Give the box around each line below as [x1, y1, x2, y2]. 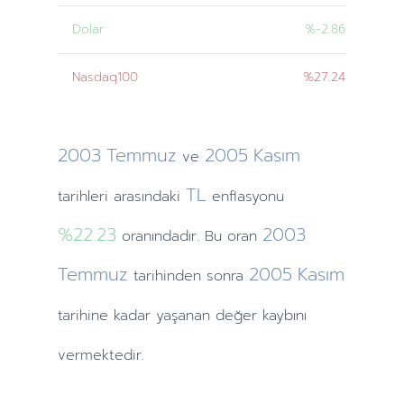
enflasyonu [206, 186, 284, 207]
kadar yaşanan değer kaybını [107, 305, 307, 326]
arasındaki [107, 186, 180, 207]
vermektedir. [57, 344, 144, 366]
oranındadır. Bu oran [115, 225, 257, 247]
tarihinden [133, 265, 201, 287]
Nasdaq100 [71, 68, 138, 87]
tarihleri [57, 186, 108, 207]
